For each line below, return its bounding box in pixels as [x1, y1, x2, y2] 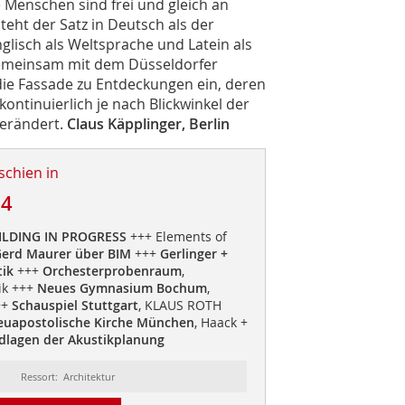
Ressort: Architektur [20, 369, 115, 383]
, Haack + [193, 313, 248, 331]
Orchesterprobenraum [42, 261, 182, 279]
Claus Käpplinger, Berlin [67, 113, 230, 134]
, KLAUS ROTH [137, 296, 221, 314]
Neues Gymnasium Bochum [36, 278, 207, 297]
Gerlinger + [155, 244, 228, 262]
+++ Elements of [126, 227, 227, 245]
